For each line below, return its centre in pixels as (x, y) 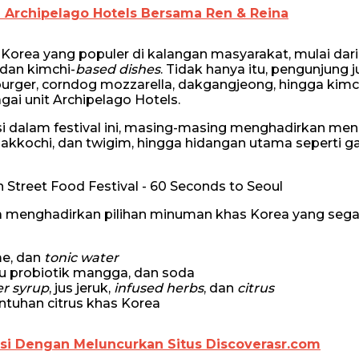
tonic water (81, 257)
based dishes (118, 69)
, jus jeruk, (81, 288)
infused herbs (159, 288)
